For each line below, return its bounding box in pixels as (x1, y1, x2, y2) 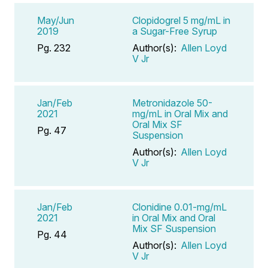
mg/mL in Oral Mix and (132, 107, 228, 120)
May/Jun (37, 14, 74, 26)
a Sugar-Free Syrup (132, 25, 217, 37)
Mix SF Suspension (132, 222, 216, 234)
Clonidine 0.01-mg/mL (132, 200, 227, 213)
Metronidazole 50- (132, 96, 212, 109)
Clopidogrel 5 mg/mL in (132, 14, 230, 26)
